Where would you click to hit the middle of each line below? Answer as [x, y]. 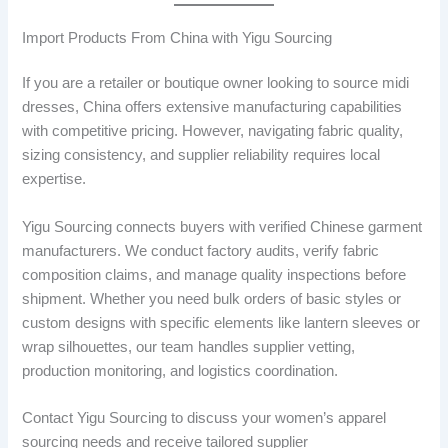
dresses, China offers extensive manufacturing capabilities [212, 107]
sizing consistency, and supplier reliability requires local [201, 155]
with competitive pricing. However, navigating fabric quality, [213, 131]
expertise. [54, 179]
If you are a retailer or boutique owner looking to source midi [216, 83]
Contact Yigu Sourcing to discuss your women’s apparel [204, 418]
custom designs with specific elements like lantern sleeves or [221, 322]
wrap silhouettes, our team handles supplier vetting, [189, 346]
